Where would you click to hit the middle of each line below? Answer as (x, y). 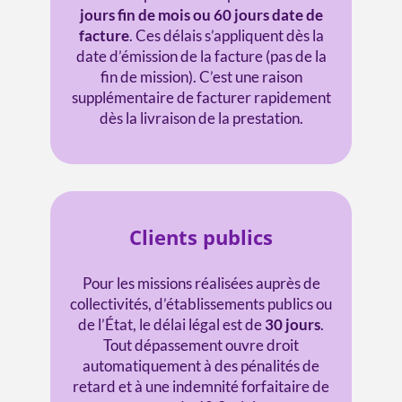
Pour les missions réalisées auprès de (201, 283)
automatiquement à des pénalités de (201, 365)
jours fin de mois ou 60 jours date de (201, 14)
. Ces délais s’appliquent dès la (226, 35)
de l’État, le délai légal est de (171, 324)
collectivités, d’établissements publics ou (201, 303)
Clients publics (201, 236)
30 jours (293, 324)
